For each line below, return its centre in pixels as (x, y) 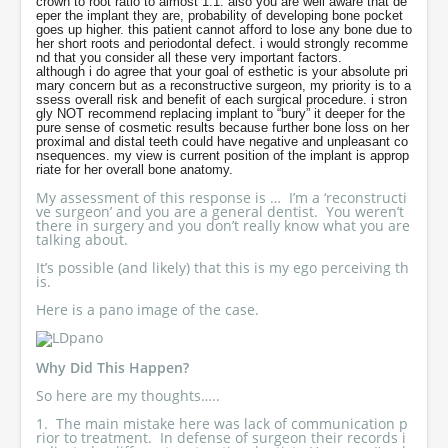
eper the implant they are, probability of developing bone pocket (219, 15)
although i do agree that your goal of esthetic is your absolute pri (222, 71)
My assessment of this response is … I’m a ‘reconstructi (221, 197)
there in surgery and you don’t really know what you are (223, 225)
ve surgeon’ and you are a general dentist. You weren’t (220, 211)
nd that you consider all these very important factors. (191, 57)
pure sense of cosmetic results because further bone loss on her (222, 127)
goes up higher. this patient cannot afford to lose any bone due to (224, 29)
